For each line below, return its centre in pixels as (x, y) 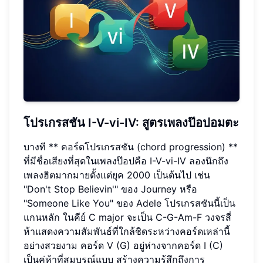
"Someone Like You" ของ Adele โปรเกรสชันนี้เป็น (129, 203)
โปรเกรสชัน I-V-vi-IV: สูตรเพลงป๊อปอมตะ (131, 123)
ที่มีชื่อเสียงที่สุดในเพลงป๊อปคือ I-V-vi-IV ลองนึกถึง (126, 161)
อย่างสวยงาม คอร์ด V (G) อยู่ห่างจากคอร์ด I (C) (123, 246)
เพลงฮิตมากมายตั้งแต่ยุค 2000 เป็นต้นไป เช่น (117, 175)
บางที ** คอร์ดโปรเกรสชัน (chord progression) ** (131, 147)
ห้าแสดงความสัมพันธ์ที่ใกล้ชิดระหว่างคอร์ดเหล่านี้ (127, 232)
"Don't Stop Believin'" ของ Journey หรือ (110, 189)
